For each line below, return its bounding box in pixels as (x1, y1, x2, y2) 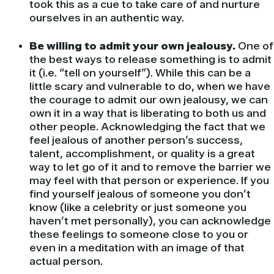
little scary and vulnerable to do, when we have (29, 81, 270, 93)
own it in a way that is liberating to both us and (29, 108, 266, 120)
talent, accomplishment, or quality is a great (29, 148, 255, 160)
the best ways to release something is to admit (29, 54, 272, 66)
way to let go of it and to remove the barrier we (29, 161, 271, 174)
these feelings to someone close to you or (29, 229, 248, 241)
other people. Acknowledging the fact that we (29, 121, 265, 133)
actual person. (29, 256, 103, 268)
